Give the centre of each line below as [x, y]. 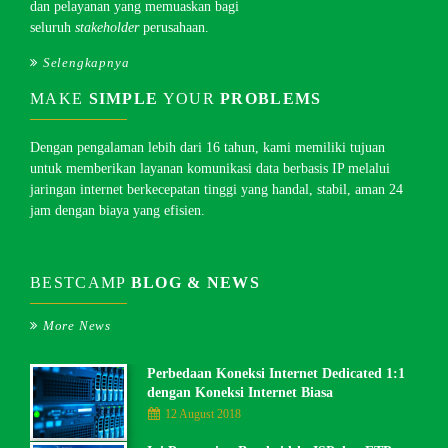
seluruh [52, 27]
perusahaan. [176, 27]
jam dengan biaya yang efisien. [117, 210]
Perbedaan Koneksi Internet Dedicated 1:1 [276, 373]
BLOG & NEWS [195, 282]
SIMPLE [123, 98]
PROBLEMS [271, 98]
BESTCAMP [80, 282]
